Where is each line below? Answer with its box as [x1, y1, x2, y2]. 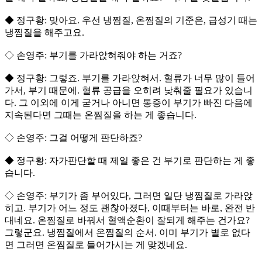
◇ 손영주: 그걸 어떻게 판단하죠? [5, 133, 142, 143]
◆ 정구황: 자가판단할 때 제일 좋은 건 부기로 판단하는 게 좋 [5, 156, 255, 166]
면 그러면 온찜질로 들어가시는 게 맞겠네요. [5, 240, 187, 250]
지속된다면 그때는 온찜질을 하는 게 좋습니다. [5, 110, 196, 120]
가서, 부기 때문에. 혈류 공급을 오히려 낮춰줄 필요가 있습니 [5, 85, 253, 96]
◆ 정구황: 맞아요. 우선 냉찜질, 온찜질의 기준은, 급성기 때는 [5, 15, 257, 26]
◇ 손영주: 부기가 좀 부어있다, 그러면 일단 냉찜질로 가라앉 [5, 191, 253, 201]
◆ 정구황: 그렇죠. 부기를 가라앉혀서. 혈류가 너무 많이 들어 [5, 73, 255, 84]
